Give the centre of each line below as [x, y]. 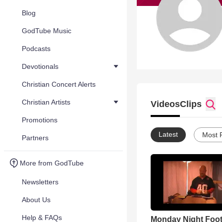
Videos [165, 104]
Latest [168, 134]
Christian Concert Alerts [59, 84]
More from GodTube [52, 163]
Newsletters [40, 182]
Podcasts [36, 49]
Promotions [40, 120]
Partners [35, 138]
